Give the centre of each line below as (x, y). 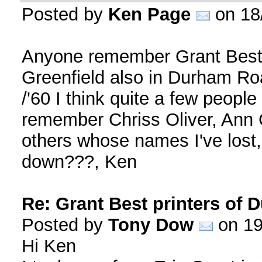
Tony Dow (151, 225)
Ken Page (149, 14)
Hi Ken (49, 246)
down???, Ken (79, 162)
